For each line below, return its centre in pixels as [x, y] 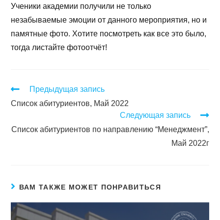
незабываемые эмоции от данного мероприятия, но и [109, 20]
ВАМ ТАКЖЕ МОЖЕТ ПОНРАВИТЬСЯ [90, 187]
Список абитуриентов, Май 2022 [70, 104]
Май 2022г [190, 143]
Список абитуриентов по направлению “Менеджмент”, [110, 130]
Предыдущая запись [67, 89]
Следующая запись [155, 115]
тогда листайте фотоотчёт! [59, 48]
